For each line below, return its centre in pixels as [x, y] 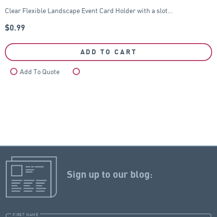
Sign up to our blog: [110, 175]
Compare [97, 72]
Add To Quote [40, 72]
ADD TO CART [108, 52]
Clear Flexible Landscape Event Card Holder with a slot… [89, 10]
